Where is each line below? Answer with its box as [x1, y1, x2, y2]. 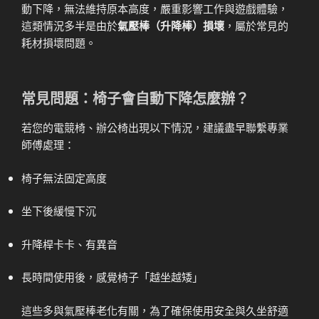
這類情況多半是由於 [21, 17, 117, 33]
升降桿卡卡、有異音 [21, 236, 117, 251]
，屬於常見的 [224, 17, 288, 33]
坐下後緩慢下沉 [21, 203, 96, 219]
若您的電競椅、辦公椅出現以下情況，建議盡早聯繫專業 [21, 120, 288, 135]
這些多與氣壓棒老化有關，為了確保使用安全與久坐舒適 [21, 302, 288, 318]
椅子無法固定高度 [21, 169, 107, 185]
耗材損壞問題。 [21, 34, 96, 50]
